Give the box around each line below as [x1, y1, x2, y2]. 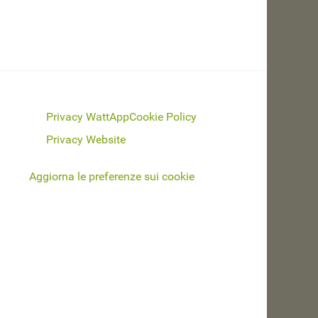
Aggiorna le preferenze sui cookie [29, 169, 194, 183]
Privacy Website [46, 132, 126, 146]
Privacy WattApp [46, 109, 129, 124]
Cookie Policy [129, 109, 197, 124]
